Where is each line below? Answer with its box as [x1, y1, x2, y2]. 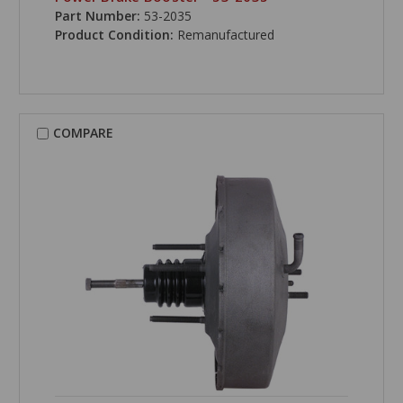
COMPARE [52, 124, 113, 142]
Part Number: [54, 7, 140, 25]
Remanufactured [176, 26, 274, 44]
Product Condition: [54, 26, 177, 44]
